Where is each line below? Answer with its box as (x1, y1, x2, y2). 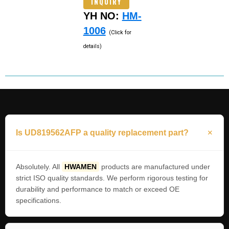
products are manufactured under (99, 163, 210, 171)
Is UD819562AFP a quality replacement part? (16, 128, 189, 138)
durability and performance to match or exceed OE (16, 185, 179, 194)
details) (83, 42, 102, 50)
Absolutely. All (16, 163, 62, 171)
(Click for (108, 29, 131, 36)
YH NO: (83, 10, 122, 21)
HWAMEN (64, 163, 97, 171)
